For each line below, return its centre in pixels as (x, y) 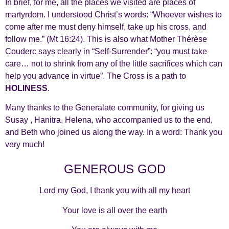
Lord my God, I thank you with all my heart (114, 191)
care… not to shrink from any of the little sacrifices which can (114, 63)
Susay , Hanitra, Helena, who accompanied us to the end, (109, 120)
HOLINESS (26, 88)
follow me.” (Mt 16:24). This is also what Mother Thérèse (106, 39)
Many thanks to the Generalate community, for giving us (105, 107)
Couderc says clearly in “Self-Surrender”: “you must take (106, 51)
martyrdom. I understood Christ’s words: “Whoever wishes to (113, 14)
